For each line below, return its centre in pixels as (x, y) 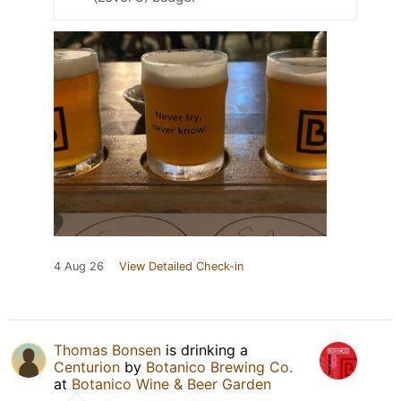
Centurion (87, 367)
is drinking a (205, 350)
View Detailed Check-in (181, 267)
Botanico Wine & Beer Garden (171, 384)
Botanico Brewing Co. (219, 367)
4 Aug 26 (79, 267)
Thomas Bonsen (107, 350)
